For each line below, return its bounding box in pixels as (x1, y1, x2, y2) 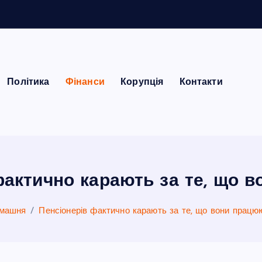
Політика (7, 77, 50, 87)
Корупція (120, 77, 164, 87)
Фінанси (65, 77, 105, 87)
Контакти (179, 77, 223, 87)
